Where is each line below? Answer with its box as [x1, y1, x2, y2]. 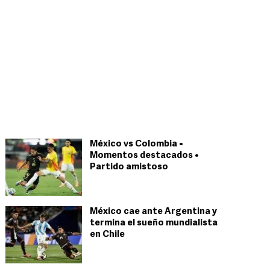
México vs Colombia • [90, 140, 183, 149]
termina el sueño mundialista [90, 219, 218, 228]
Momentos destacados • [90, 151, 199, 160]
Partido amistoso [90, 163, 168, 172]
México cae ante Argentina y [90, 207, 217, 216]
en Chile [90, 230, 125, 239]
